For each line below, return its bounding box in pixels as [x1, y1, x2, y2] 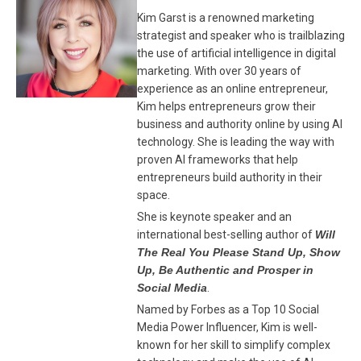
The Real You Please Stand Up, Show [137, 246, 340, 259]
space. [137, 189, 170, 202]
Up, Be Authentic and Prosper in [137, 263, 313, 277]
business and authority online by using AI [137, 118, 342, 131]
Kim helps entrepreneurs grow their [137, 100, 316, 114]
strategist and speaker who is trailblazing [137, 29, 345, 43]
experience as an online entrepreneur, [137, 82, 328, 96]
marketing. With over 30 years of [137, 64, 301, 78]
